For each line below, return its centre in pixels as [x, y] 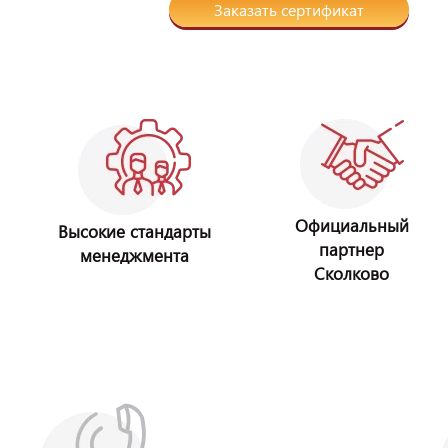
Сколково [352, 273]
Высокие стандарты [135, 231]
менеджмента [135, 255]
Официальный [351, 225]
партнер [352, 249]
